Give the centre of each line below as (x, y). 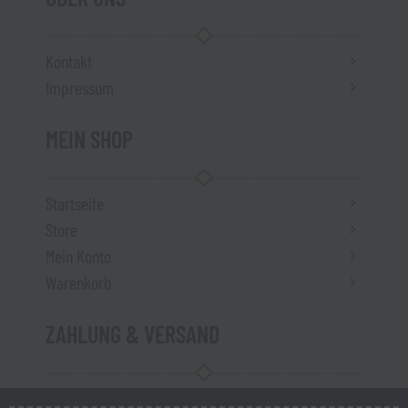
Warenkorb (78, 282)
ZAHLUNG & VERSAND (133, 334)
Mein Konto (78, 256)
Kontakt (69, 61)
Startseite (75, 203)
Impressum (80, 87)
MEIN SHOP (89, 139)
